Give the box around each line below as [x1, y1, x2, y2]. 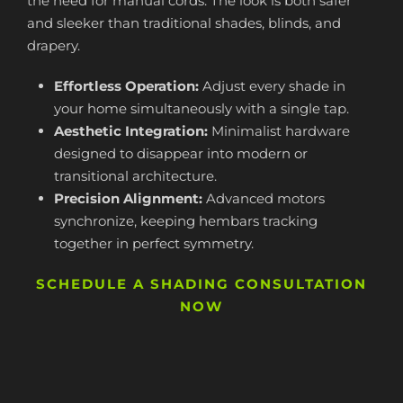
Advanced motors [202, 190, 325, 207]
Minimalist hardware [208, 122, 350, 139]
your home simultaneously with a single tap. [54, 100, 349, 117]
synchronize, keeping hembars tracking [54, 212, 318, 229]
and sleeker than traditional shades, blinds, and [27, 14, 341, 31]
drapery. [27, 37, 80, 54]
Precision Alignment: [54, 190, 202, 207]
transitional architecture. [54, 167, 217, 184]
